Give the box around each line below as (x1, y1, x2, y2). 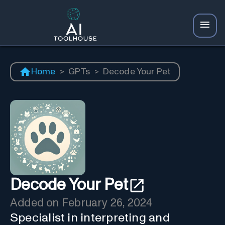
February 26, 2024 (61, 197, 153, 209)
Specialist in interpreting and (10, 211, 170, 224)
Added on (10, 197, 62, 209)
